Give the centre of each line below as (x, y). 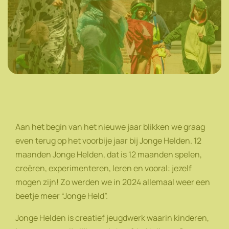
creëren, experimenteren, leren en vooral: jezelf (104, 168)
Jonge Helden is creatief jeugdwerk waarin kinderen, (112, 217)
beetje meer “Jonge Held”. (63, 196)
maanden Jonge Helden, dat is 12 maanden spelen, (109, 154)
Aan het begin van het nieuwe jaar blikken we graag (110, 127)
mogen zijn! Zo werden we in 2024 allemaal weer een (113, 182)
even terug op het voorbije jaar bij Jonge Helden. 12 (108, 140)
